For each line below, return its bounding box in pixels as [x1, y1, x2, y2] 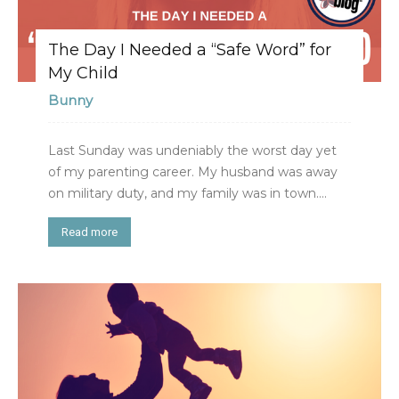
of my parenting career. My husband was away [48, 163, 338, 180]
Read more [61, 224, 118, 239]
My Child [48, 62, 118, 83]
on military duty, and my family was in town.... [48, 184, 327, 201]
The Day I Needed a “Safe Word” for [48, 39, 331, 60]
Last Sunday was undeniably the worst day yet [48, 142, 337, 159]
